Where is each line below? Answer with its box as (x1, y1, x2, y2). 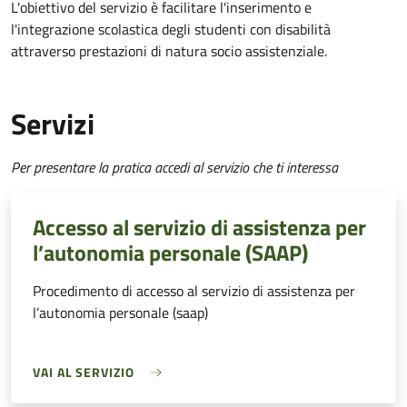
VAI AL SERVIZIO (33, 362, 134, 382)
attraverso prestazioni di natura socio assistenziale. (11, 40, 327, 63)
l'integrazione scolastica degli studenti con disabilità (11, 18, 331, 41)
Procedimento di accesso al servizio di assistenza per (33, 280, 355, 303)
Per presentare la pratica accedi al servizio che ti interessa (11, 156, 338, 179)
